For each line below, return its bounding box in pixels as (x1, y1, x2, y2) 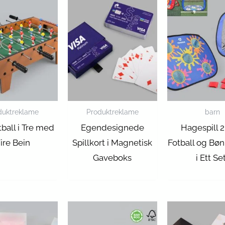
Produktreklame (86, 107, 139, 117)
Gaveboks (93, 153, 132, 163)
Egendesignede (80, 123, 144, 133)
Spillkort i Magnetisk (72, 138, 153, 148)
